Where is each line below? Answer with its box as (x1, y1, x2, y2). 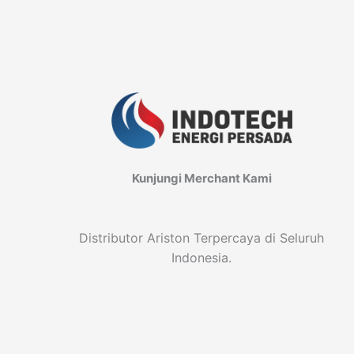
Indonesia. (171, 249, 232, 265)
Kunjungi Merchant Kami (131, 170, 272, 186)
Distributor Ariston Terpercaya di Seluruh (79, 229, 325, 246)
